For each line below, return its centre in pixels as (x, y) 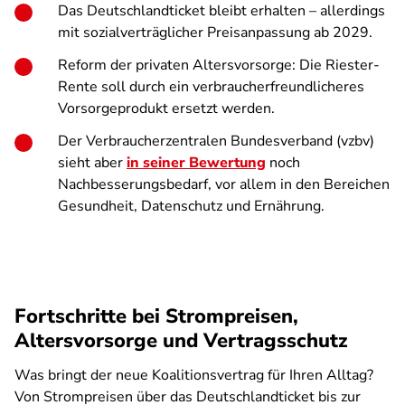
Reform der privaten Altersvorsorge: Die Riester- (219, 65)
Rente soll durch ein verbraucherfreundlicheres (211, 87)
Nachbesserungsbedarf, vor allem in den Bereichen (224, 184)
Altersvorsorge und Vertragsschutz (184, 341)
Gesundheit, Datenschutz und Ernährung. (191, 206)
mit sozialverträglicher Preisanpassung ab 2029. (215, 33)
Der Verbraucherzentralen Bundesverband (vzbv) (216, 141)
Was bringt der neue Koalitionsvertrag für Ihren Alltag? (194, 375)
